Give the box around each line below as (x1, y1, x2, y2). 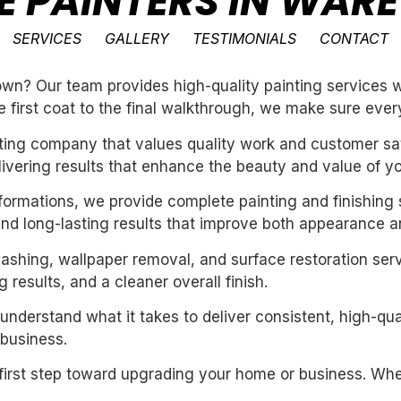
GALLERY (105, 30, 170, 47)
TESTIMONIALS (192, 30, 297, 47)
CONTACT (320, 30, 389, 47)
